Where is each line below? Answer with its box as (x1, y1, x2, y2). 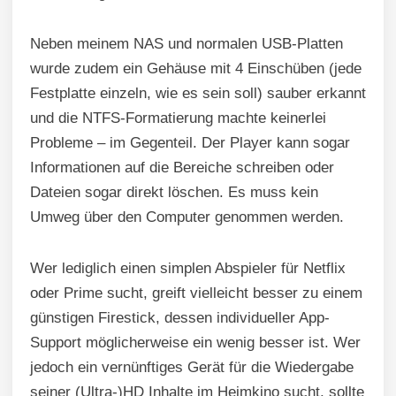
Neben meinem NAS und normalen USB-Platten (30, 35, 343, 53)
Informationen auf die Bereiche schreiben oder (30, 159, 334, 177)
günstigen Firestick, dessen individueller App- (30, 309, 330, 327)
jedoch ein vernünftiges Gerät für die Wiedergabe (30, 359, 354, 377)
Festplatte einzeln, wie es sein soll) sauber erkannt (30, 85, 366, 103)
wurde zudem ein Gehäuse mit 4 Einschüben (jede (30, 60, 362, 78)
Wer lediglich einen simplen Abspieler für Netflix (30, 260, 346, 278)
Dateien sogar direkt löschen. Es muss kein (30, 184, 318, 202)
